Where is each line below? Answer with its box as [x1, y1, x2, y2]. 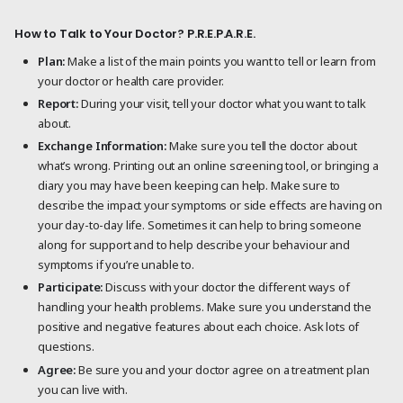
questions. [38, 338, 94, 355]
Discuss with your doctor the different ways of [105, 279, 350, 296]
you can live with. [38, 381, 128, 398]
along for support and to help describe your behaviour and [38, 237, 350, 254]
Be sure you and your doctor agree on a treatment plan [78, 361, 370, 378]
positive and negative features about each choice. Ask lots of [38, 318, 360, 336]
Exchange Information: [38, 138, 166, 155]
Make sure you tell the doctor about [166, 138, 357, 155]
